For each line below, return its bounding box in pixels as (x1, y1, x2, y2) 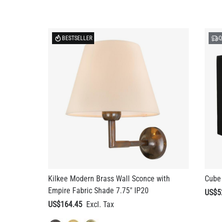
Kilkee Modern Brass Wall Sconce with (48, 138, 170, 148)
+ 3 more (102, 186, 126, 194)
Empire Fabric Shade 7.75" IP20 (48, 150, 149, 160)
